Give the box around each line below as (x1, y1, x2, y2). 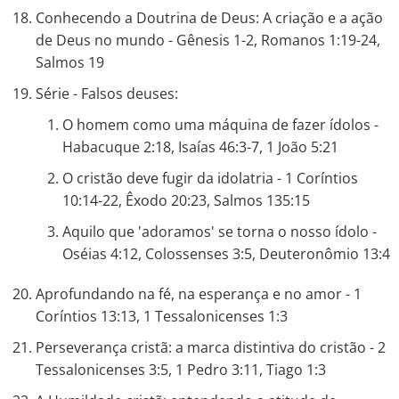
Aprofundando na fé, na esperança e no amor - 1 (36, 284, 362, 304)
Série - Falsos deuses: (36, 84, 178, 103)
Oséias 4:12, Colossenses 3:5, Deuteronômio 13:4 (62, 244, 390, 264)
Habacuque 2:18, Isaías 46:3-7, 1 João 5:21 (62, 137, 338, 157)
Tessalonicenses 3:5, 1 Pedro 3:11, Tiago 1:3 (36, 360, 326, 379)
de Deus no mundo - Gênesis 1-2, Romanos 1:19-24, (36, 30, 380, 50)
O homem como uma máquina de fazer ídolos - (62, 115, 379, 134)
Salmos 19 (36, 53, 104, 72)
